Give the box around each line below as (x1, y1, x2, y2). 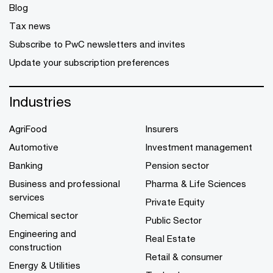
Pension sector (146, 159, 209, 171)
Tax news (9, 19, 51, 31)
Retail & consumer (146, 250, 222, 262)
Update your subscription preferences (9, 56, 169, 68)
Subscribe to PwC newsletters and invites (9, 38, 185, 49)
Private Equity (146, 196, 205, 207)
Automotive (9, 141, 58, 152)
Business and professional (9, 177, 120, 189)
